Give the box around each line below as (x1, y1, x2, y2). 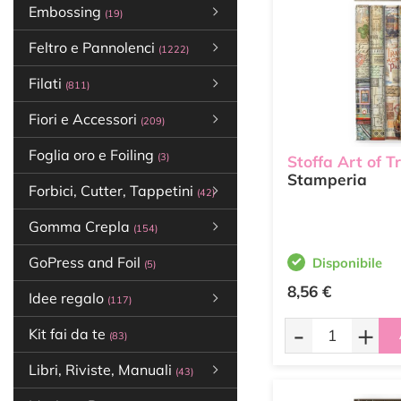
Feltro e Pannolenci (29, 38, 158, 56)
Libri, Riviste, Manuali (29, 361, 175, 379)
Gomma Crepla (29, 218, 133, 235)
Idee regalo (29, 289, 107, 307)
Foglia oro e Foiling (29, 146, 158, 164)
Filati (29, 74, 65, 92)
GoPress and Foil (29, 253, 144, 271)
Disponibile (312, 254, 382, 271)
